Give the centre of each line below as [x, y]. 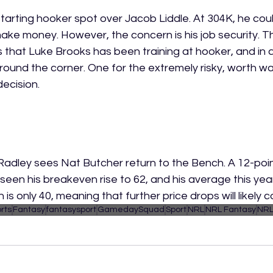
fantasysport [71, 210]
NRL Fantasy [231, 210]
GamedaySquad [131, 210]
